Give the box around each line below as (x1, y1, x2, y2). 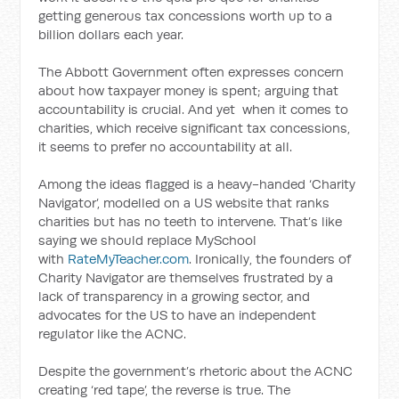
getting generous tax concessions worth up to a (38, 7, 333, 24)
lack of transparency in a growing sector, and (38, 288, 311, 305)
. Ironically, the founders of (189, 250, 352, 267)
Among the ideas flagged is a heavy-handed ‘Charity (38, 175, 356, 192)
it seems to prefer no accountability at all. (38, 138, 293, 155)
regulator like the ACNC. (38, 325, 187, 342)
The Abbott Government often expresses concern (38, 63, 345, 80)
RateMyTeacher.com (68, 250, 190, 267)
